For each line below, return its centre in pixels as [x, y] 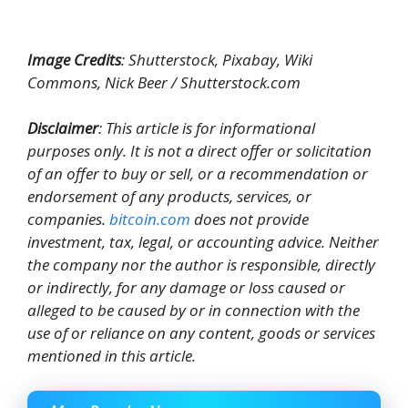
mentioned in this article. [112, 356]
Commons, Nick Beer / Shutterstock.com [164, 82]
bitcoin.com [150, 219]
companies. [68, 219]
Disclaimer [63, 128]
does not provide [250, 219]
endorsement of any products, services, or [169, 197]
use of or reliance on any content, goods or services [201, 333]
